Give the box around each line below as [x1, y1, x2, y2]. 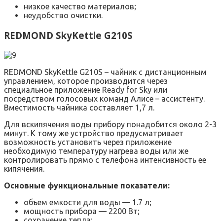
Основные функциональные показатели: [4, 181, 170, 190]
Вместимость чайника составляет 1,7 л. [4, 103, 154, 112]
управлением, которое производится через [4, 76, 168, 85]
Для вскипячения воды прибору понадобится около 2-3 [4, 119, 217, 129]
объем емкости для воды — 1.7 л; [24, 197, 151, 207]
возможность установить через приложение [4, 137, 172, 147]
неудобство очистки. [24, 11, 103, 20]
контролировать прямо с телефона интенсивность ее [4, 155, 206, 164]
